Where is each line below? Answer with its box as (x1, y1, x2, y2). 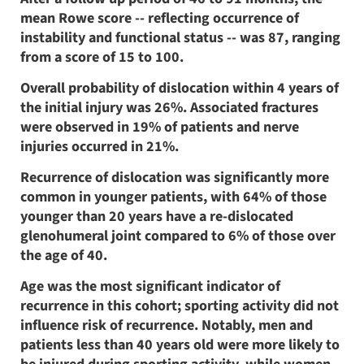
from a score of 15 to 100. (20, 46, 184, 67)
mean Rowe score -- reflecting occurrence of (20, 7, 299, 28)
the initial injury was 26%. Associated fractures (20, 97, 318, 118)
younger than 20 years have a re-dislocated (20, 206, 293, 227)
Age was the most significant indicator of (20, 275, 280, 297)
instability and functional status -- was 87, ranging (20, 27, 340, 48)
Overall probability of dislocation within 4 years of (20, 77, 339, 98)
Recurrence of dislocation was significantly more (20, 167, 329, 188)
